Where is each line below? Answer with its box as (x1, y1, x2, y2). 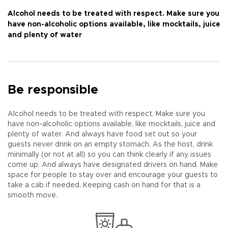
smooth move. (8, 192, 58, 199)
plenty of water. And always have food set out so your (8, 131, 197, 138)
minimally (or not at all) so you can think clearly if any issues (8, 151, 211, 158)
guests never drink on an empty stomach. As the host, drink (8, 141, 213, 148)
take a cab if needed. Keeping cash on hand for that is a (8, 182, 201, 189)
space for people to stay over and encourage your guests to (8, 172, 218, 179)
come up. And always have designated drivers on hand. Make (8, 161, 218, 168)
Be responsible (8, 84, 98, 96)
